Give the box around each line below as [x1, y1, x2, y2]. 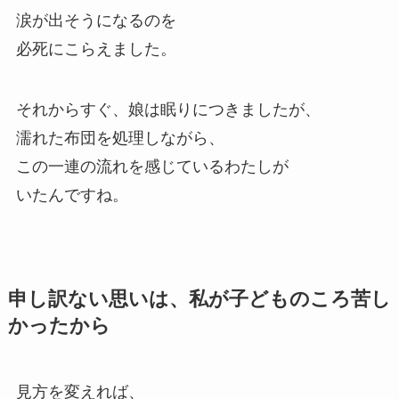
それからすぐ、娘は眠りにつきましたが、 [15, 100, 321, 118]
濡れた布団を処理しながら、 [15, 128, 224, 147]
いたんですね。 [15, 185, 128, 204]
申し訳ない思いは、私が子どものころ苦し [7, 288, 391, 310]
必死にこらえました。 [15, 39, 176, 58]
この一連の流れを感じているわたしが [15, 157, 289, 175]
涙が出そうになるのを [15, 11, 176, 29]
